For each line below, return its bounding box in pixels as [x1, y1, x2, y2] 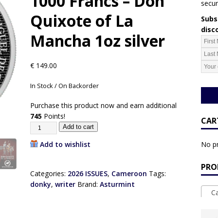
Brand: [77, 179, 100, 189]
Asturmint [99, 179, 135, 189]
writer [54, 179, 75, 189]
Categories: [30, 168, 68, 178]
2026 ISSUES [67, 168, 108, 178]
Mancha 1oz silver [30, 30, 165, 51]
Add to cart [63, 123, 94, 130]
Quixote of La [30, 10, 133, 31]
